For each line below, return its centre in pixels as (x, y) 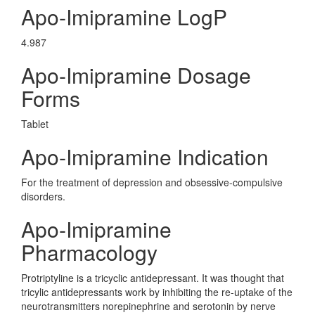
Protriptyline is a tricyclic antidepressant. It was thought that (153, 278)
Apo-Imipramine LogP (124, 17)
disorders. (43, 196)
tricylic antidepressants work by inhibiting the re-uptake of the (157, 292)
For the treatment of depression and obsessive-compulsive (152, 182)
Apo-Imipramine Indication (145, 156)
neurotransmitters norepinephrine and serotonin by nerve (148, 306)
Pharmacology (89, 252)
